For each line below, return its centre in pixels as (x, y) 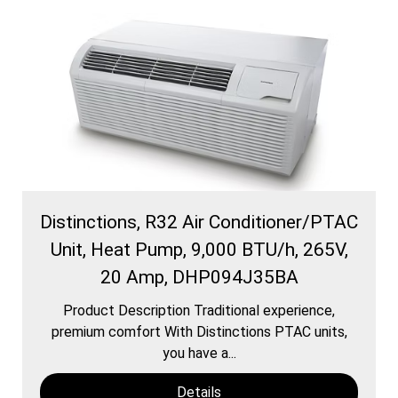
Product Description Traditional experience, (199, 310)
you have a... (199, 353)
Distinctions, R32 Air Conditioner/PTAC (199, 222)
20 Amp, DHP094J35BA (199, 277)
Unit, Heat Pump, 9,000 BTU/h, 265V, (199, 249)
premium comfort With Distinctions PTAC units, (199, 331)
